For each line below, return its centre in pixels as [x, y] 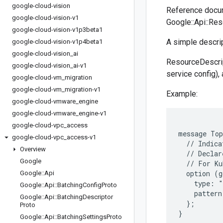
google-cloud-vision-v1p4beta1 [57, 42]
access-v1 [81, 137]
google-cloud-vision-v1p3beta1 [57, 30]
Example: [182, 94]
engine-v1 [93, 113]
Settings [95, 217]
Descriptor [98, 197]
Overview [33, 149]
